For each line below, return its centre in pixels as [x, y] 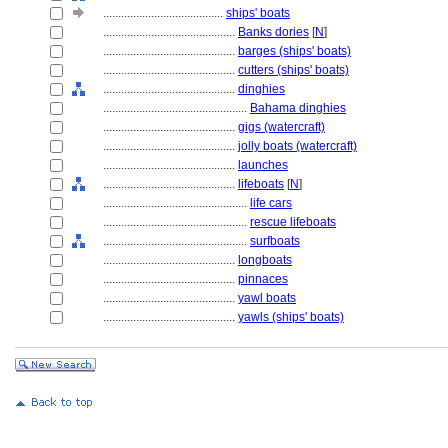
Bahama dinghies [298, 108]
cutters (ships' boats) [293, 70]
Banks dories [273, 32]
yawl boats [267, 298]
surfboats [275, 241]
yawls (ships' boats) [291, 317]
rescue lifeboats [293, 222]
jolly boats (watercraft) [297, 146]
